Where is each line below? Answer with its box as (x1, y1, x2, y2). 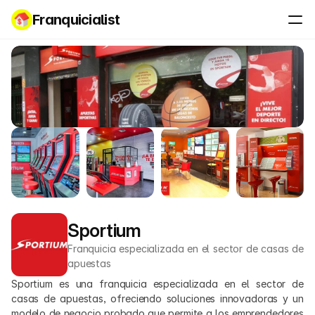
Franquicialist (32, 11, 120, 28)
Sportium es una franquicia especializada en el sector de (11, 278, 304, 290)
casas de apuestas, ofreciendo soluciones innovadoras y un (11, 292, 304, 304)
